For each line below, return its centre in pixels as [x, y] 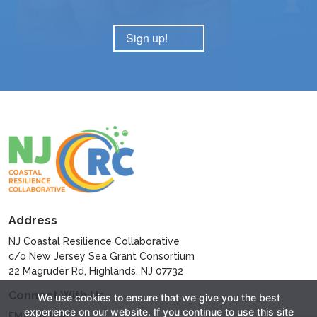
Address [33, 221]
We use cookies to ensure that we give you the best [158, 298]
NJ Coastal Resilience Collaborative [94, 242]
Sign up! [146, 38]
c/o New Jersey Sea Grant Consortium [102, 257]
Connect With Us [57, 296]
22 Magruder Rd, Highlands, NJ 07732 [96, 271]
